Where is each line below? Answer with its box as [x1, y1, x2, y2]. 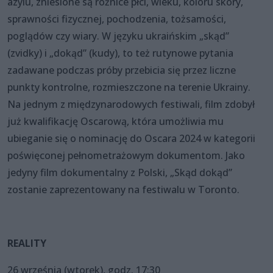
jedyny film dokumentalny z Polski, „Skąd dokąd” [7, 165, 232, 179]
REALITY [7, 236, 46, 250]
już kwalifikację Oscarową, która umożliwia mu [7, 114, 224, 128]
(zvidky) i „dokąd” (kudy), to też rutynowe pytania [7, 46, 233, 60]
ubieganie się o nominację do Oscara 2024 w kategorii [7, 131, 255, 145]
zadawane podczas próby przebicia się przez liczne [7, 63, 236, 77]
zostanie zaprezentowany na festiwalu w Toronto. [7, 182, 239, 196]
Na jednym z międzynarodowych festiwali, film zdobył [7, 97, 255, 111]
